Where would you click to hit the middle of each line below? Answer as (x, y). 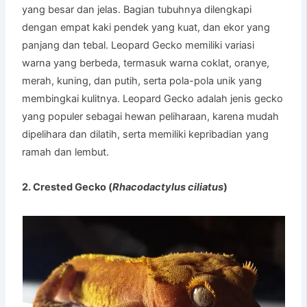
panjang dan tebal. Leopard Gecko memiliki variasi (138, 45)
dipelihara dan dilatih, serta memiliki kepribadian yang (146, 134)
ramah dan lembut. (66, 152)
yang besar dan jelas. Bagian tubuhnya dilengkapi (137, 9)
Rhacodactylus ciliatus (168, 187)
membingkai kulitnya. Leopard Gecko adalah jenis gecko (153, 98)
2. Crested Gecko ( (67, 187)
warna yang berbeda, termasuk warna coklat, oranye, (146, 63)
